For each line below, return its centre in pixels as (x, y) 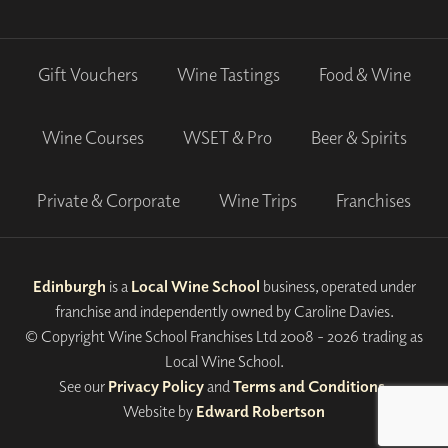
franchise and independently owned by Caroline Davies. (224, 310)
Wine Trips (258, 201)
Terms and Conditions (309, 385)
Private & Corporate (108, 201)
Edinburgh (69, 285)
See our (83, 385)
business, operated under (337, 285)
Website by (159, 410)
